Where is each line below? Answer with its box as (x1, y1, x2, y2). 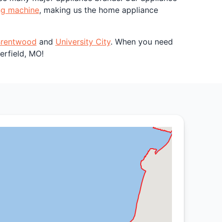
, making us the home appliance (39, 5, 158, 15)
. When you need (110, 37, 173, 47)
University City (55, 37, 111, 47)
